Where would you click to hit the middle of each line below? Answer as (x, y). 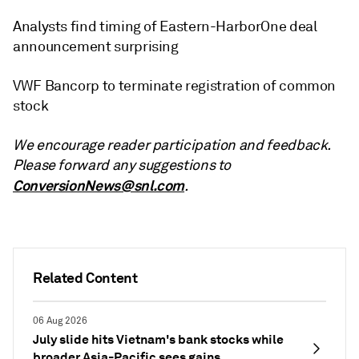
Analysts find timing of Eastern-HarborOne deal (165, 26)
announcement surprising (96, 46)
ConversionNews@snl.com (99, 185)
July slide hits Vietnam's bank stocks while (158, 339)
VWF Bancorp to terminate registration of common (175, 85)
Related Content (85, 277)
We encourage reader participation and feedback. (172, 145)
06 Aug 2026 (60, 321)
